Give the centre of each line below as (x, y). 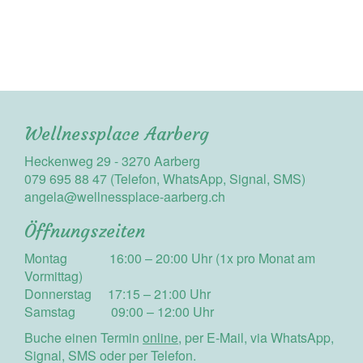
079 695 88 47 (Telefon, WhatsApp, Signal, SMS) (165, 179)
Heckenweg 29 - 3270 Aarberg (112, 161)
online (160, 337)
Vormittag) (53, 276)
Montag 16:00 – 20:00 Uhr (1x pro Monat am (170, 258)
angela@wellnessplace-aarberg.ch (125, 196)
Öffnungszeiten (85, 231)
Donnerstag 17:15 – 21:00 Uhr (117, 294)
